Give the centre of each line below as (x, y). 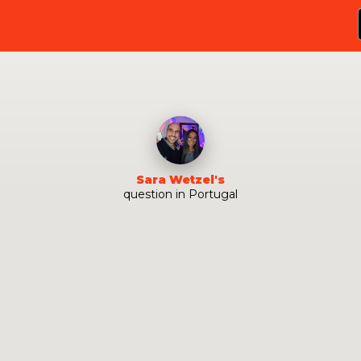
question (148, 194)
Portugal (213, 194)
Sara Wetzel (175, 180)
